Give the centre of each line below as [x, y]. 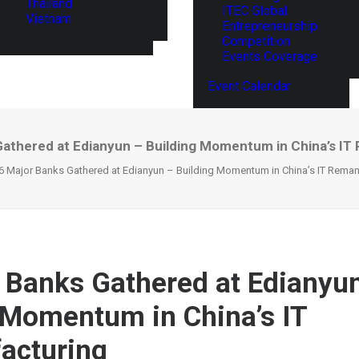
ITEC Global [254, 11]
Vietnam [48, 18]
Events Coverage [270, 56]
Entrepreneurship [270, 26]
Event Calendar [249, 86]
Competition [256, 41]
